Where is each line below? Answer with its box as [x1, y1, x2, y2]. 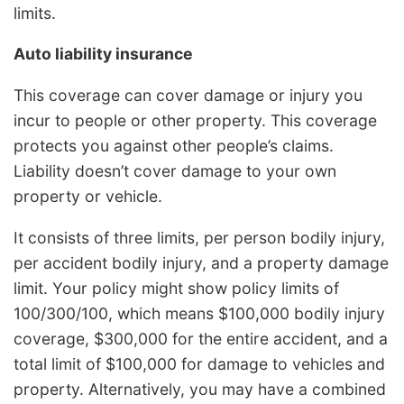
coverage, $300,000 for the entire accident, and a [14, 328, 388, 348]
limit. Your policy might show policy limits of [14, 278, 339, 298]
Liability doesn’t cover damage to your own [14, 161, 336, 181]
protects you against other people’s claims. [14, 136, 334, 156]
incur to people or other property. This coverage [14, 111, 377, 131]
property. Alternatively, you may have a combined [14, 379, 386, 399]
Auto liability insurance [14, 44, 193, 64]
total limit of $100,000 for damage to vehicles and [14, 353, 385, 373]
